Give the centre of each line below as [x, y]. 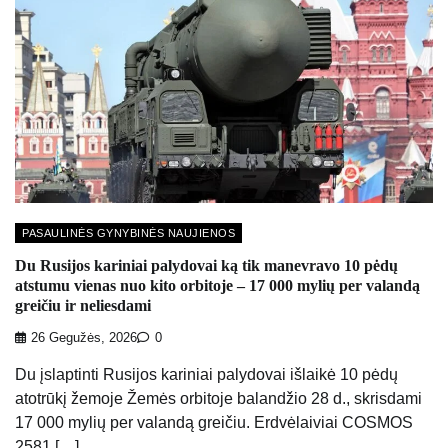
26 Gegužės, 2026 [84, 338]
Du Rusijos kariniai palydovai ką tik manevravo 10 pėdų [206, 265]
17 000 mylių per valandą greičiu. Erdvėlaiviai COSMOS [214, 423]
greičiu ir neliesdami [83, 305]
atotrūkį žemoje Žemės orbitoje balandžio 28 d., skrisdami [218, 399]
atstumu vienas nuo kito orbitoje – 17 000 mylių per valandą [217, 285]
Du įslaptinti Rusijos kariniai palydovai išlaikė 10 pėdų [206, 375]
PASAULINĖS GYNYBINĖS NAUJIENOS [128, 232]
